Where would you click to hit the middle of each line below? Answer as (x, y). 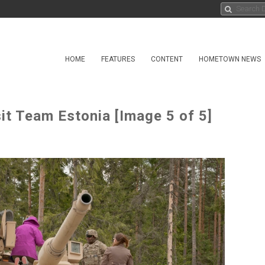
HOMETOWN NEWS (230, 59)
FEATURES (118, 59)
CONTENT (167, 59)
